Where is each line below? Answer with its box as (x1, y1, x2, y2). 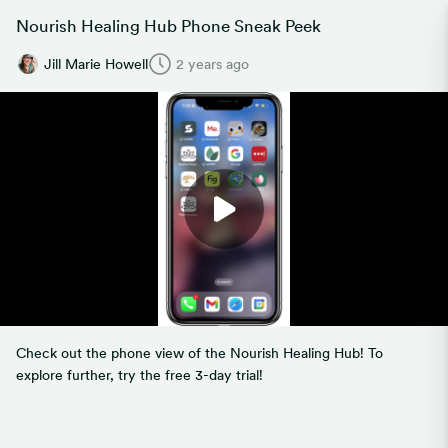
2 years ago (176, 56, 249, 72)
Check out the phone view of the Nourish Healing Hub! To (16, 345, 383, 361)
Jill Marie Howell (44, 56, 148, 72)
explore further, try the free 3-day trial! (16, 367, 263, 383)
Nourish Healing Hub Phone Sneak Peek (16, 16, 321, 36)
